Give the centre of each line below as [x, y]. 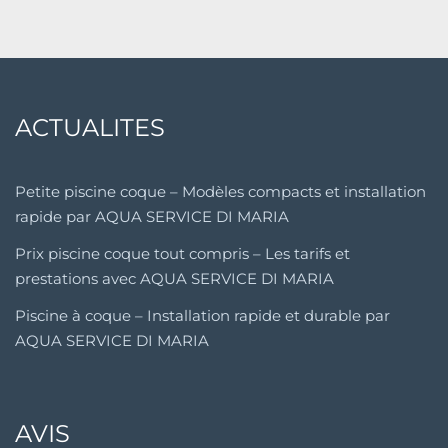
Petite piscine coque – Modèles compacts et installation [220, 192]
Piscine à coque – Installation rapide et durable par [202, 316]
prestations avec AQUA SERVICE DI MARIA [174, 279]
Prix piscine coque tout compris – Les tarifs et [182, 254]
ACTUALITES [90, 128]
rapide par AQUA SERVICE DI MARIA [152, 217]
